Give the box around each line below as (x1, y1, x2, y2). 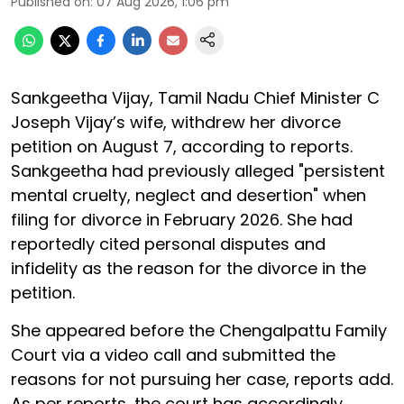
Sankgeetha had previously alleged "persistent (11, 160, 385, 182)
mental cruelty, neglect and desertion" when (11, 184, 366, 207)
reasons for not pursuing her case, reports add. (11, 368, 393, 390)
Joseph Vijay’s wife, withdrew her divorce (11, 111, 341, 133)
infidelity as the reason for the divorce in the (11, 257, 366, 280)
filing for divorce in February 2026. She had (11, 208, 353, 231)
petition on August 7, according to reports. (11, 135, 353, 158)
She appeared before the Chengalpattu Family (11, 319, 387, 342)
